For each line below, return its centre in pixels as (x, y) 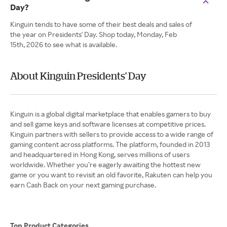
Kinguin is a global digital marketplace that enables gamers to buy (110, 114)
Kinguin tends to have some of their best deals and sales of (101, 24)
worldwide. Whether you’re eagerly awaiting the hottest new (105, 165)
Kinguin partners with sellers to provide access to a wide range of (112, 134)
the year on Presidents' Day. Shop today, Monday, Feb (93, 34)
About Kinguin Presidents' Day (78, 76)
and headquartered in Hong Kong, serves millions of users (100, 155)
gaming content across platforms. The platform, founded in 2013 (110, 144)
